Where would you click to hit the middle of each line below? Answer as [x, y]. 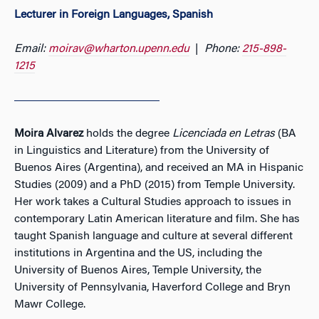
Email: [31, 49]
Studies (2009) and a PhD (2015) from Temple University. [155, 185]
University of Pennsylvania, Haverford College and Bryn [152, 288]
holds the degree [128, 134]
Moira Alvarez [49, 134]
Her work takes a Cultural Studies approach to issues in [153, 202]
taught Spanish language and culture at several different [153, 236]
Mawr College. [50, 305]
